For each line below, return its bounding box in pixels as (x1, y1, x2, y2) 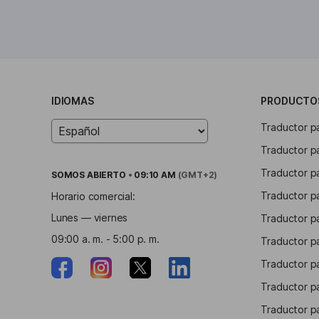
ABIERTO (86, 169, 126, 180)
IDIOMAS (51, 95, 94, 107)
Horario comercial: (51, 190, 135, 202)
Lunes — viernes (51, 211, 128, 224)
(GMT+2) (175, 169, 218, 180)
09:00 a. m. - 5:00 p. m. (51, 233, 159, 245)
